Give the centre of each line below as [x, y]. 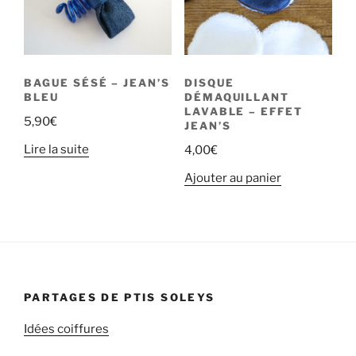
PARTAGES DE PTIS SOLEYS [120, 297]
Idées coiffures [66, 329]
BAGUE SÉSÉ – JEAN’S [97, 83]
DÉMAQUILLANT [237, 97]
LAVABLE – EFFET [244, 112]
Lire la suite [56, 150]
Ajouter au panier [232, 178]
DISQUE [209, 83]
